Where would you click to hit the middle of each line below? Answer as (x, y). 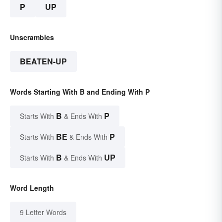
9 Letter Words (43, 212)
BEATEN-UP (43, 61)
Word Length (32, 188)
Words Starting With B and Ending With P (80, 91)
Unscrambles (32, 37)
